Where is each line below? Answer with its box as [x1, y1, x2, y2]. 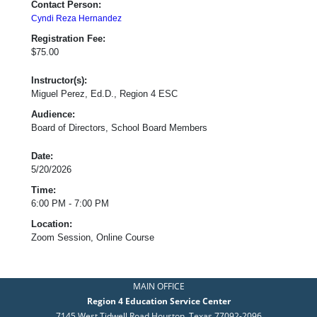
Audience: [31, 108, 75, 120]
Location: [31, 218, 72, 229]
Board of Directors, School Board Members [31, 122, 207, 133]
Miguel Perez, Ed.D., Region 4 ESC [31, 88, 178, 99]
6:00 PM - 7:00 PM [31, 197, 109, 209]
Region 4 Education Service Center [86, 294, 231, 307]
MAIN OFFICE [132, 279, 185, 292]
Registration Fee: [31, 33, 105, 44]
